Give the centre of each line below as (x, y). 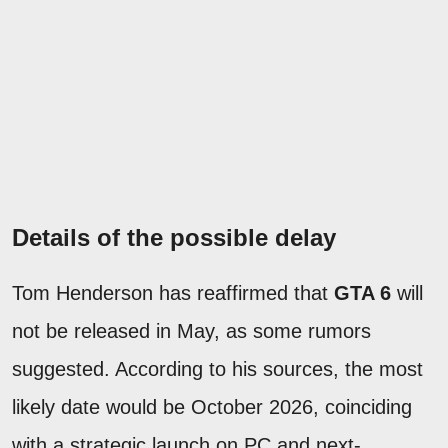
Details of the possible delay (174, 237)
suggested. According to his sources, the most (217, 368)
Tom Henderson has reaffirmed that (173, 292)
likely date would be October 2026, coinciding (212, 406)
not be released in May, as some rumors (191, 330)
